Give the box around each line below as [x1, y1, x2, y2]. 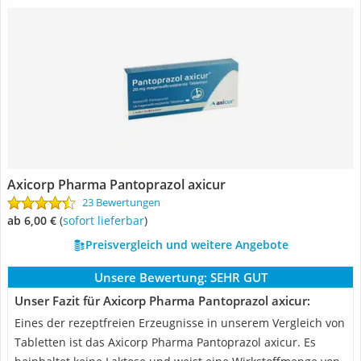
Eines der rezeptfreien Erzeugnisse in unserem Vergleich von [15, 315, 345, 330]
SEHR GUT [210, 269, 268, 285]
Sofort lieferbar [68, 213, 144, 228]
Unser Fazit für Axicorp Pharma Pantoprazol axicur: [15, 293, 310, 309]
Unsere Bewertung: [93, 269, 207, 285]
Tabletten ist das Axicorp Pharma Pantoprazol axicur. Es [15, 334, 316, 350]
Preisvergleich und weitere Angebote [85, 237, 288, 252]
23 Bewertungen [82, 195, 160, 210]
